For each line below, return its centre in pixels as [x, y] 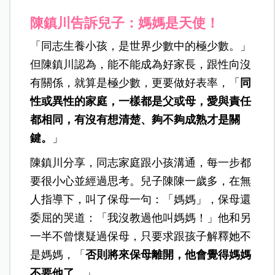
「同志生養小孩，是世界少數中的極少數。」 [141, 46]
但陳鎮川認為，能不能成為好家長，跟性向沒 [141, 64]
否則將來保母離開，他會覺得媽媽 [168, 254]
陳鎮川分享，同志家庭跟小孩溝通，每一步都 [141, 162]
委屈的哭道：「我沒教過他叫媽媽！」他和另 [141, 218]
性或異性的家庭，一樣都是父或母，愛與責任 [141, 101]
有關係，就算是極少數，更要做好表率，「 [135, 83]
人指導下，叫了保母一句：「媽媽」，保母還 [141, 199]
